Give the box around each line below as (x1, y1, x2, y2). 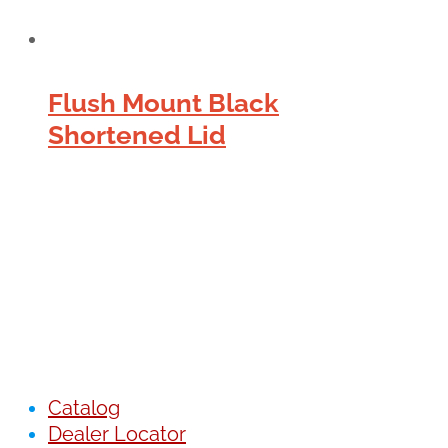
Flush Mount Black (48, 87, 279, 118)
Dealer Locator (48, 421, 186, 446)
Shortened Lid (48, 119, 226, 150)
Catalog (48, 395, 120, 420)
